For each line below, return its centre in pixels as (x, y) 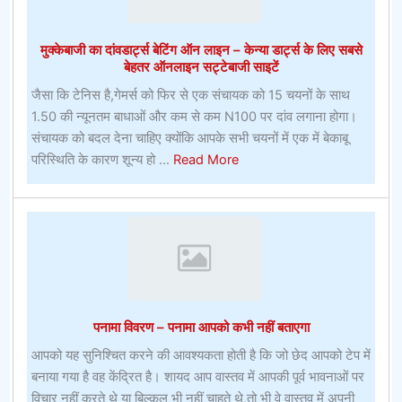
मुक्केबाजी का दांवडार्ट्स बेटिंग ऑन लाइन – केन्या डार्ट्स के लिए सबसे (201, 50)
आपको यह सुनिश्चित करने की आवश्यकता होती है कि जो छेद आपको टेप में (201, 356)
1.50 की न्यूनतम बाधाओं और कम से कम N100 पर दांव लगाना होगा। (194, 117)
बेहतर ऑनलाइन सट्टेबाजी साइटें (201, 67)
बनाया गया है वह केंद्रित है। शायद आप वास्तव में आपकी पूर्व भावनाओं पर (197, 377)
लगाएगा (371, 75)
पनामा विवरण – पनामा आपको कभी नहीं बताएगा (201, 328)
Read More (205, 160)
